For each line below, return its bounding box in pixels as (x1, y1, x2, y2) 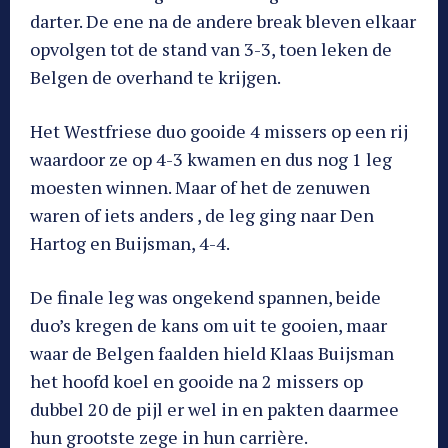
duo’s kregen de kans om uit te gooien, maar (30, 313, 387, 338)
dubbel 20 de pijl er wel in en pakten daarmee (30, 397, 399, 422)
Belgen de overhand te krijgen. (30, 65, 281, 90)
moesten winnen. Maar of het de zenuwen (30, 175, 370, 200)
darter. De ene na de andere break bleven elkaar (30, 9, 416, 34)
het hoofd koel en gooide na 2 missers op (30, 369, 363, 394)
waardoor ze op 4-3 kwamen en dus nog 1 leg (30, 147, 392, 172)
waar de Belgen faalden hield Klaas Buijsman (30, 341, 394, 366)
